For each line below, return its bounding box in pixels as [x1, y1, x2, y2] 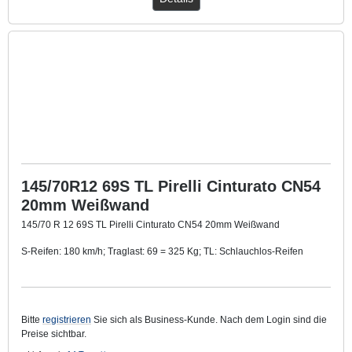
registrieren [42, 313, 91, 325]
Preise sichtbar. [21, 328, 86, 339]
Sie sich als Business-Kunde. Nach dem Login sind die [91, 313, 327, 325]
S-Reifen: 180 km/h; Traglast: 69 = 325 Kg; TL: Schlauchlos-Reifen [21, 245, 303, 257]
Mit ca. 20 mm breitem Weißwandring [21, 272, 185, 284]
